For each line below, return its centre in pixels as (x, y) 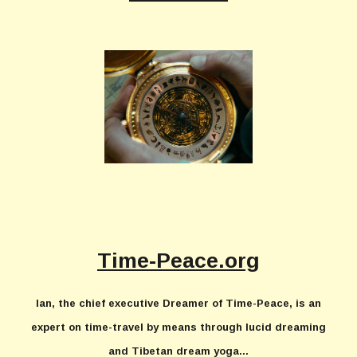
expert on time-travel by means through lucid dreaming (178, 327)
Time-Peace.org (178, 261)
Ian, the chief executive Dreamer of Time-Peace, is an (178, 303)
